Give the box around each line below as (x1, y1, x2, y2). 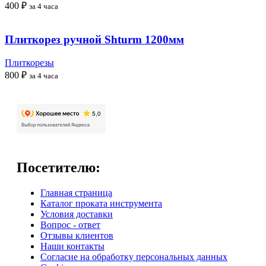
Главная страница (40, 187, 112, 198)
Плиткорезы (5, 58, 54, 68)
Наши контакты (40, 240, 104, 251)
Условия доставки (40, 208, 113, 219)
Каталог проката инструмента (40, 198, 162, 208)
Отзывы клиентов (40, 230, 113, 240)
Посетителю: (17, 160, 100, 176)
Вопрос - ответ (40, 219, 100, 230)
